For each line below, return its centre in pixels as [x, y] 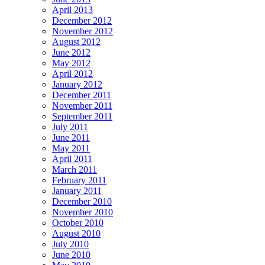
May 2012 [71, 63]
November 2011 [82, 105]
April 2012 [72, 73]
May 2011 [71, 148]
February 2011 [79, 180]
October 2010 [78, 222]
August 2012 [76, 41]
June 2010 [71, 254]
